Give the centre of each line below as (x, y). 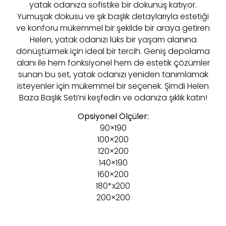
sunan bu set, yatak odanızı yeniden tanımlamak (113, 74)
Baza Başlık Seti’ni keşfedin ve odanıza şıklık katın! (113, 98)
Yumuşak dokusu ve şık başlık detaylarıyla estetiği (113, 16)
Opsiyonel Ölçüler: (113, 117)
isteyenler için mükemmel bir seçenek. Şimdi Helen (113, 86)
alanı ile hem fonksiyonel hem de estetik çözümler (113, 63)
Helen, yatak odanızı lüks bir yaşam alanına (113, 40)
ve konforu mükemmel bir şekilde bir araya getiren (113, 28)
